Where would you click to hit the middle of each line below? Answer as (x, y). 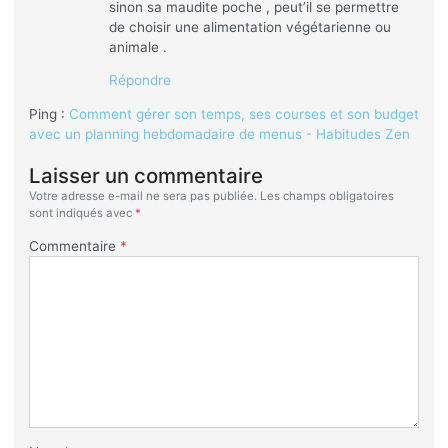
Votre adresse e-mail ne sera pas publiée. (142, 196)
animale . (137, 46)
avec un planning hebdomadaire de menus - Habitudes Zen (219, 134)
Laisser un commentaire (145, 176)
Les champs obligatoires (326, 196)
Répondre (139, 80)
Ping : (48, 114)
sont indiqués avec (81, 213)
